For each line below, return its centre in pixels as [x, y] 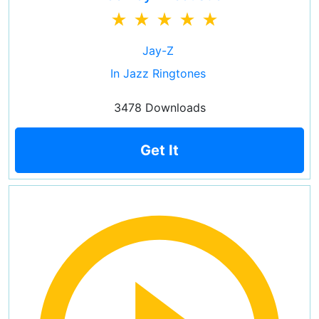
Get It [159, 150]
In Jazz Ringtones [158, 73]
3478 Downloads [159, 108]
